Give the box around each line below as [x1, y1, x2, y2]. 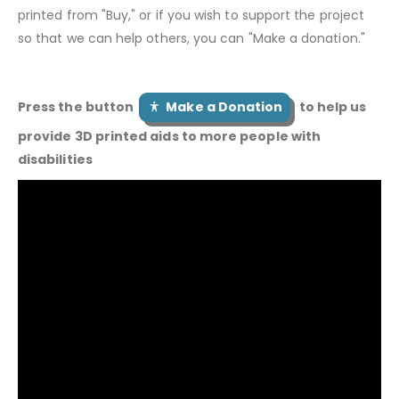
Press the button [18, 97, 140, 116]
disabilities [18, 150, 93, 168]
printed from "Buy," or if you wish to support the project [18, 5, 364, 24]
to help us [290, 97, 367, 116]
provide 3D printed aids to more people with [18, 126, 322, 145]
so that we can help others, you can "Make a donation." [18, 28, 365, 47]
